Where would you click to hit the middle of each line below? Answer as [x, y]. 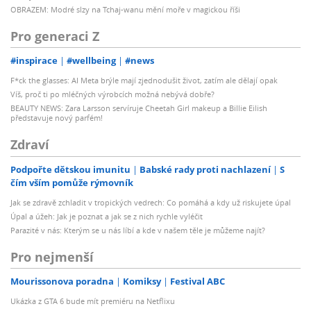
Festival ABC [197, 281]
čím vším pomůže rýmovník [72, 182]
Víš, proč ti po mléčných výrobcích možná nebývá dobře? [112, 94]
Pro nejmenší [52, 257]
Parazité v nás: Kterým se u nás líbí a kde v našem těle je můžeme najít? [138, 230]
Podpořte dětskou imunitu [70, 169]
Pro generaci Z [55, 36]
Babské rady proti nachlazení [205, 169]
